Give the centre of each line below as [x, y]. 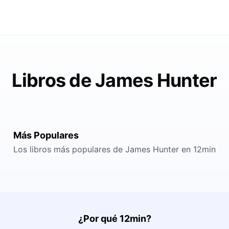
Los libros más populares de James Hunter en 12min [114, 149]
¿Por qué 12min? [114, 219]
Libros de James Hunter [114, 80]
